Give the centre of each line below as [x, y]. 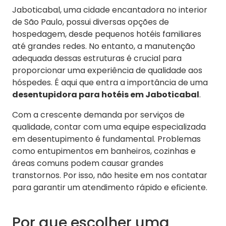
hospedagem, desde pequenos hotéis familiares [107, 34]
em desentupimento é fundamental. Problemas [106, 139]
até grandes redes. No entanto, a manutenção [104, 46]
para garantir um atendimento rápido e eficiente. [110, 188]
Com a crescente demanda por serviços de [98, 115]
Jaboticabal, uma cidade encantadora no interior [110, 10]
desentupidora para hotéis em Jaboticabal [106, 95]
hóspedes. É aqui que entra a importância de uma [110, 83]
